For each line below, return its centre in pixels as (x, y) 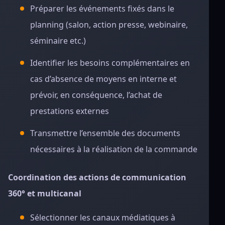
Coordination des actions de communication (97, 177)
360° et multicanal (45, 193)
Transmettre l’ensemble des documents (105, 133)
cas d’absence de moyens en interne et (103, 79)
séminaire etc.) (58, 41)
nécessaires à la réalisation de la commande (114, 149)
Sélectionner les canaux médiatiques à (103, 217)
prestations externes (70, 111)
